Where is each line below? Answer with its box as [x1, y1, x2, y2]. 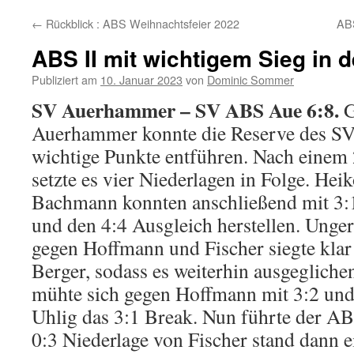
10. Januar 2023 [100, 71, 183, 88]
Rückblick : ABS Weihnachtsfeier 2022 [43, 15, 239, 32]
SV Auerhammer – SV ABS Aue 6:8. [32, 95, 339, 125]
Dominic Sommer [207, 71, 294, 88]
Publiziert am [32, 71, 97, 88]
